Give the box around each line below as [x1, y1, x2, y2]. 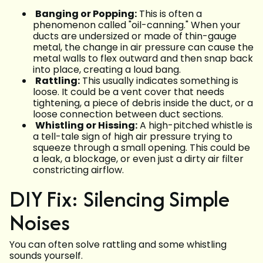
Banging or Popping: [35, 7, 137, 21]
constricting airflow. [33, 163, 124, 177]
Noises [9, 207, 70, 238]
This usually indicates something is [80, 74, 238, 88]
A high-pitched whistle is [137, 119, 252, 133]
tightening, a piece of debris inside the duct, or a [33, 96, 253, 110]
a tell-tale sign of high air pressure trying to [33, 130, 232, 144]
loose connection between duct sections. [33, 107, 223, 122]
